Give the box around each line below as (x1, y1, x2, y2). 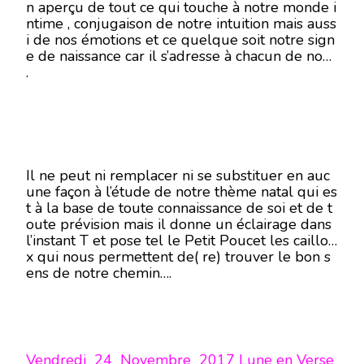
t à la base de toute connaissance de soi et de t (26, 198, 332, 218)
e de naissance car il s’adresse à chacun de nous (26, 46, 338, 66)
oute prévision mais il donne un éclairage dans (26, 214, 331, 234)
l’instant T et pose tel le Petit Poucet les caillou (26, 231, 337, 250)
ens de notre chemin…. (26, 263, 171, 283)
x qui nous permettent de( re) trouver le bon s (26, 247, 331, 266)
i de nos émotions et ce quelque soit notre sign (26, 30, 335, 50)
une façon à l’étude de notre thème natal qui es (26, 182, 337, 201)
